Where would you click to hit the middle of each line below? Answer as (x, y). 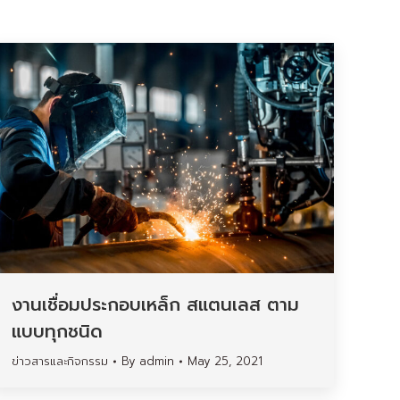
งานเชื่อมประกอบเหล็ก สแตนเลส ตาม (155, 304)
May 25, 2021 (225, 361)
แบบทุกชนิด (57, 331)
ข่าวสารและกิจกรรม (60, 361)
